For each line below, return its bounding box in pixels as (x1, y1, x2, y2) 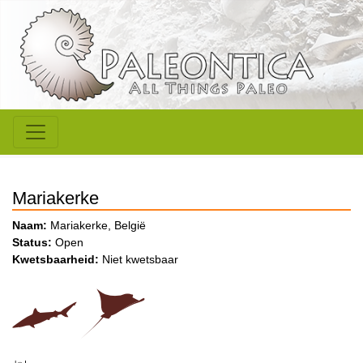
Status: (12, 236, 52, 250)
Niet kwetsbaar (99, 253, 178, 267)
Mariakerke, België (47, 219, 146, 233)
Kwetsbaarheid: (12, 253, 99, 267)
